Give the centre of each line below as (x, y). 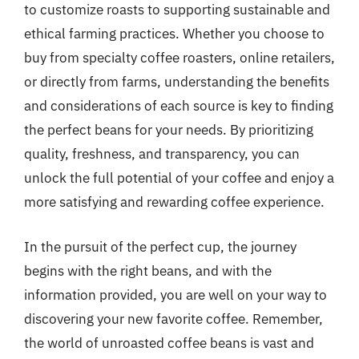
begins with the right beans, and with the (148, 270)
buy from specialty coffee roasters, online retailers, (179, 58)
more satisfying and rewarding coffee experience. (174, 202)
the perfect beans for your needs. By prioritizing (169, 130)
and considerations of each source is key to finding (179, 106)
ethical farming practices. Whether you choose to (174, 34)
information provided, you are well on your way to (175, 294)
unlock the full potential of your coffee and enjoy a (179, 178)
